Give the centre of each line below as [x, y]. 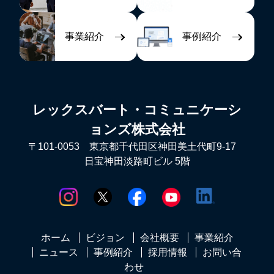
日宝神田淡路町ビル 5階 [137, 161]
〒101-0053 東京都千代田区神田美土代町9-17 [137, 147]
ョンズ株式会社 [137, 130]
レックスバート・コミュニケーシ [137, 110]
